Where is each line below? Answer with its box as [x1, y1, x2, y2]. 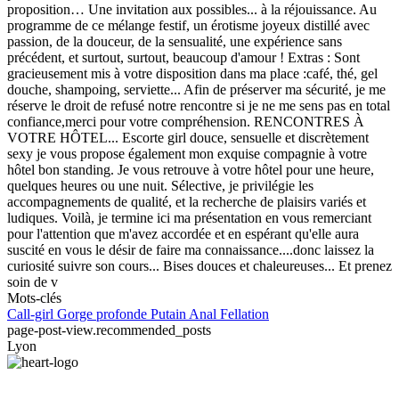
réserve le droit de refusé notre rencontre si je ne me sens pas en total [7, 98, 390, 113]
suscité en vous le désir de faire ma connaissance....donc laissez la [7, 242, 374, 257]
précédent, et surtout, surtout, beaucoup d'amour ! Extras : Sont [7, 50, 360, 65]
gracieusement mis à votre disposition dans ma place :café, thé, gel [7, 66, 378, 81]
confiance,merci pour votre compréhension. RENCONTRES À [7, 114, 364, 129]
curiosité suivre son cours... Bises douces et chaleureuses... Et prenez [7, 258, 392, 273]
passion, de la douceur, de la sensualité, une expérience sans [7, 34, 342, 49]
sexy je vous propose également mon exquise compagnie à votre [7, 146, 367, 161]
